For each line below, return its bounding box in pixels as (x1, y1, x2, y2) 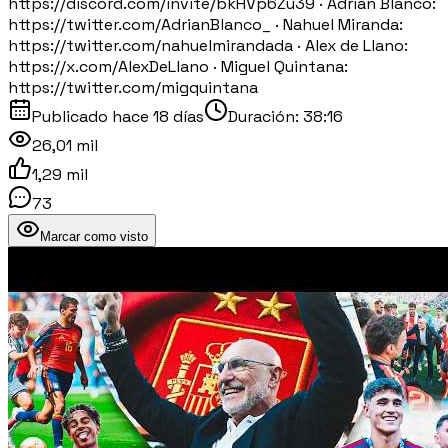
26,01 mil (32, 134, 98, 156)
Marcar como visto (40, 228, 148, 244)
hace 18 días (112, 105, 204, 127)
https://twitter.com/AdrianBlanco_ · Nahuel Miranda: (8, 13, 403, 35)
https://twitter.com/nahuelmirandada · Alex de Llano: (8, 34, 408, 56)
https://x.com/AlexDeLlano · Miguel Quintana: (8, 55, 348, 77)
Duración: (228, 105, 303, 127)
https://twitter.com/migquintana (8, 76, 258, 98)
